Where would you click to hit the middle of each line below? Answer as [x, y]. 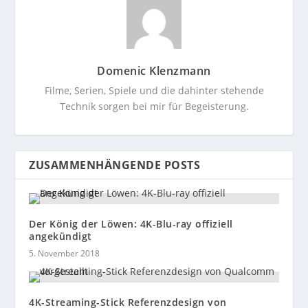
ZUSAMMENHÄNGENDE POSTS [115, 165]
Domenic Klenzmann [154, 71]
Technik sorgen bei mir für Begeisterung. [154, 107]
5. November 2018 [65, 254]
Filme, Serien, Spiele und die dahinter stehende [154, 91]
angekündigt [60, 236]
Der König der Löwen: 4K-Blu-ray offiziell [131, 224]
